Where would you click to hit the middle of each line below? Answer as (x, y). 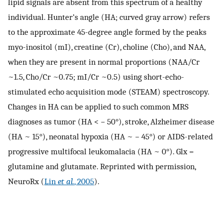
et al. (66, 181)
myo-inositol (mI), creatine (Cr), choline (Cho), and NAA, (107, 47)
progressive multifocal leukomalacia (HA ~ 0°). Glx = (101, 152)
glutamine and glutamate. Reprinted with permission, (102, 167)
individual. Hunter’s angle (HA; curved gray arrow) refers (109, 17)
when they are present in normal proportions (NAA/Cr (104, 62)
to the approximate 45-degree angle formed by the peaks (107, 32)
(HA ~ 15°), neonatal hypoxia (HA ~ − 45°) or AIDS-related (111, 137)
